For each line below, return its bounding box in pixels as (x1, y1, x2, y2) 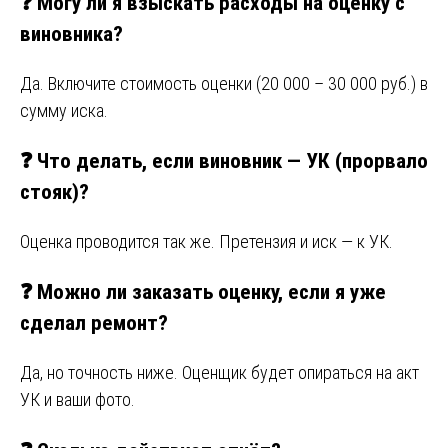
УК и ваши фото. (20, 389, 135, 411)
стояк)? (20, 179, 89, 205)
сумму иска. (20, 100, 108, 122)
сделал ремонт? (20, 310, 168, 336)
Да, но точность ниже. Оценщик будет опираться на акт (20, 362, 419, 384)
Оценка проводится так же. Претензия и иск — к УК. (20, 231, 393, 253)
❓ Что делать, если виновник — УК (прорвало (20, 148, 428, 174)
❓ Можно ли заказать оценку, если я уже (20, 279, 386, 305)
